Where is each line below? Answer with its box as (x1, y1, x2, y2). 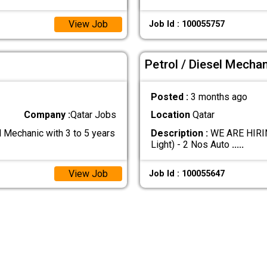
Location (150, 109, 190, 121)
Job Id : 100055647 (148, 168, 225, 179)
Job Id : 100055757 (148, 19, 225, 30)
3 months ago (190, 91, 247, 103)
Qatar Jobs (70, 109, 117, 121)
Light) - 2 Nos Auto (150, 138, 232, 150)
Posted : (150, 91, 191, 103)
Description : (150, 127, 208, 139)
